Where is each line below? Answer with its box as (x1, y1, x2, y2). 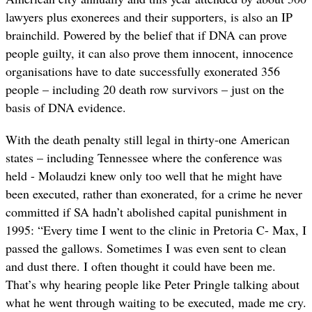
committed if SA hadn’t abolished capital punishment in (6, 203, 287, 221)
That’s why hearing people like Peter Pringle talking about (6, 276, 299, 293)
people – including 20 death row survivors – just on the (6, 81, 284, 98)
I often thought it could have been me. (84, 258, 276, 275)
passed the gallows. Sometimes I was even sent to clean (6, 240, 286, 257)
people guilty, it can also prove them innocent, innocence (6, 45, 293, 62)
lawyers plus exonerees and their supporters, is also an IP (6, 8, 292, 26)
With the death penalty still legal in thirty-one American (6, 131, 290, 148)
